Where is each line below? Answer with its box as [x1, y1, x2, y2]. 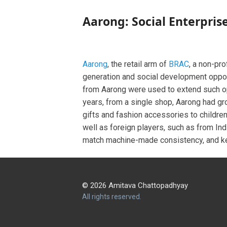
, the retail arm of [107, 59, 169, 69]
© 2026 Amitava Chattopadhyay [82, 181, 188, 191]
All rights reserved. [82, 193, 142, 201]
